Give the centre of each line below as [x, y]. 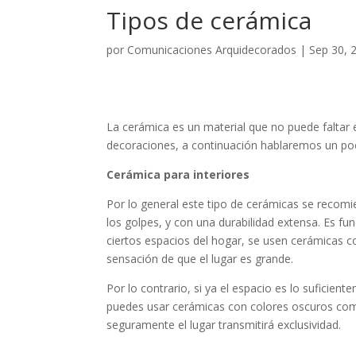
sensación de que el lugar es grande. [200, 259]
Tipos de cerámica [209, 20]
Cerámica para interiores [178, 174]
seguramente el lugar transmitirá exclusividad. [224, 325]
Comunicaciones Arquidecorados [212, 50]
